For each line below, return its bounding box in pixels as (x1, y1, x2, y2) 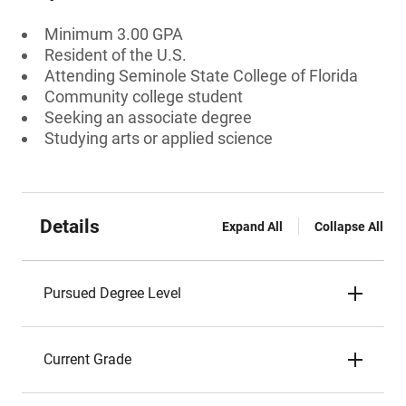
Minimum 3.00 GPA (44, 24, 183, 43)
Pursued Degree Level (43, 285, 181, 302)
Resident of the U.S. (44, 45, 187, 64)
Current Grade (43, 351, 131, 368)
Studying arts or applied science (44, 129, 273, 148)
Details (40, 216, 100, 237)
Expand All (222, 219, 283, 234)
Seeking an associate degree (44, 108, 252, 127)
